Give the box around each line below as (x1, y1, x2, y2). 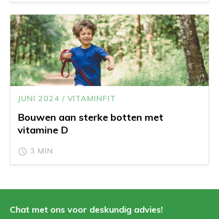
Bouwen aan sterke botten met (18, 110, 163, 123)
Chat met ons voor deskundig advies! (10, 203, 163, 215)
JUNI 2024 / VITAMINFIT (18, 93, 116, 103)
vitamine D (18, 123, 68, 136)
